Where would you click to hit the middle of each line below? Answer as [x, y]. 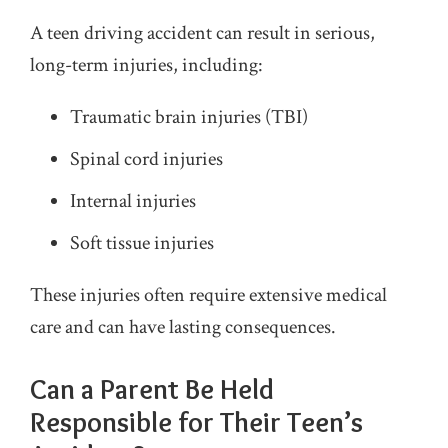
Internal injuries [133, 201]
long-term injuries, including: [146, 65]
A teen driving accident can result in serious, [202, 33]
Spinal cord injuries [146, 159]
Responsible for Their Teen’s [196, 422]
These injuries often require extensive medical [208, 295]
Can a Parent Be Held [152, 389]
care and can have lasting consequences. [183, 327]
